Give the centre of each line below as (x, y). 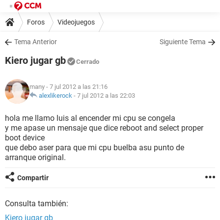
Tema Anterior (36, 42)
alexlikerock (55, 96)
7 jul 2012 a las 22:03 (106, 96)
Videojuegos (76, 22)
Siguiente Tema (183, 42)
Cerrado (88, 62)
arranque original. (35, 157)
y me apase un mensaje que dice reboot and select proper (104, 128)
